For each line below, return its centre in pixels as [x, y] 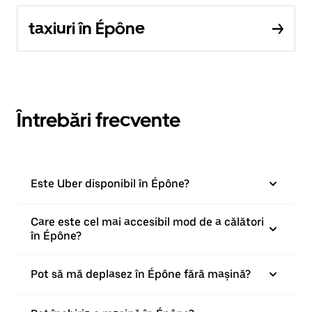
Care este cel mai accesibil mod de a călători [147, 222]
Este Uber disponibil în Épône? [110, 184]
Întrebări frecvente [99, 120]
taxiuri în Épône [87, 28]
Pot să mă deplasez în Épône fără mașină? [141, 274]
